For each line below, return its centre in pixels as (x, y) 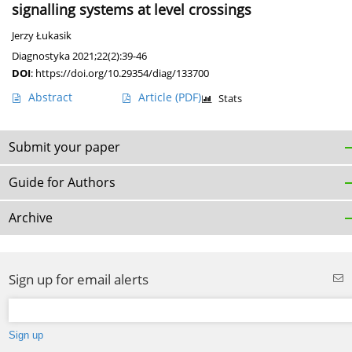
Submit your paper (64, 147)
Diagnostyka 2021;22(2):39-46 (79, 56)
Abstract (50, 97)
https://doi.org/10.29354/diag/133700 (122, 73)
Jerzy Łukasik (42, 36)
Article (157, 97)
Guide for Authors (62, 183)
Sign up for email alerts (79, 280)
